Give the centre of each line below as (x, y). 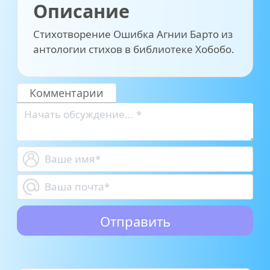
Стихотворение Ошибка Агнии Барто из (133, 34)
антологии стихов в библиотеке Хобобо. (134, 49)
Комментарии (67, 93)
